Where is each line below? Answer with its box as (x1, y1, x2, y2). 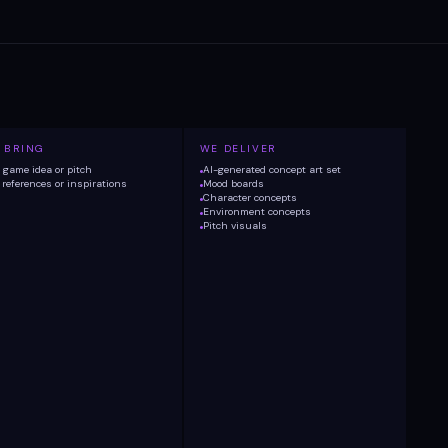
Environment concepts (202, 205, 311, 218)
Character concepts (202, 191, 297, 204)
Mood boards (202, 177, 264, 190)
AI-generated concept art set (202, 163, 341, 176)
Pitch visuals (202, 219, 267, 232)
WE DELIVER (199, 142, 277, 155)
